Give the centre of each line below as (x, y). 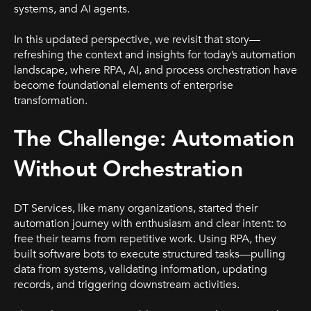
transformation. (51, 100)
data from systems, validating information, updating (141, 269)
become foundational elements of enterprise (124, 85)
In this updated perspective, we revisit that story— (137, 39)
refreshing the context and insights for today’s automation (155, 54)
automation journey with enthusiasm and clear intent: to (150, 223)
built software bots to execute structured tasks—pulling (150, 254)
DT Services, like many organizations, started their (136, 208)
